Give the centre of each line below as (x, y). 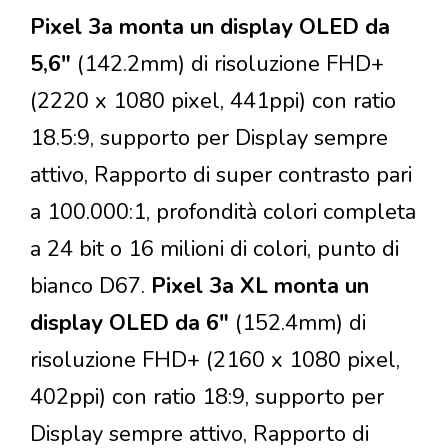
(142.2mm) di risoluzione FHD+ (230, 64)
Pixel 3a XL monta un (260, 286)
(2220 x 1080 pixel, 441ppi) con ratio (213, 101)
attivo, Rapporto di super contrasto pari (221, 175)
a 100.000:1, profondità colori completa (223, 212)
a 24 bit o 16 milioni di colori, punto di (214, 249)
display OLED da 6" (132, 323)
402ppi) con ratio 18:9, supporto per (207, 397)
